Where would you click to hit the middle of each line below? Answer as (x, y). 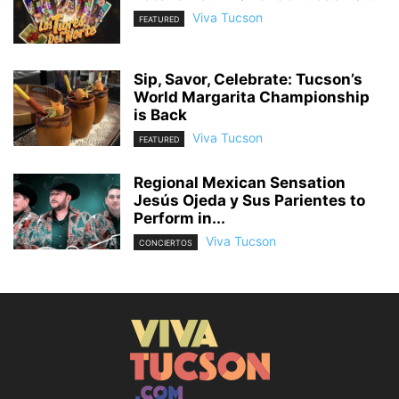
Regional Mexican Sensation (240, 183)
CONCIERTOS (166, 243)
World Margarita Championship (252, 97)
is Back (160, 114)
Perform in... (179, 219)
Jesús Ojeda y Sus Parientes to (249, 201)
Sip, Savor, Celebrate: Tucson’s (248, 79)
